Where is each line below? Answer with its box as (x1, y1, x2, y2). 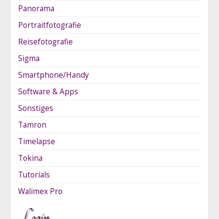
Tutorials (18, 169, 50, 180)
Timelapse (18, 136, 55, 147)
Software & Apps (18, 86, 78, 97)
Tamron (18, 119, 46, 130)
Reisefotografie (18, 36, 73, 47)
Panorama (18, 3, 54, 14)
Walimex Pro (18, 186, 63, 197)
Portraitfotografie (18, 20, 81, 30)
